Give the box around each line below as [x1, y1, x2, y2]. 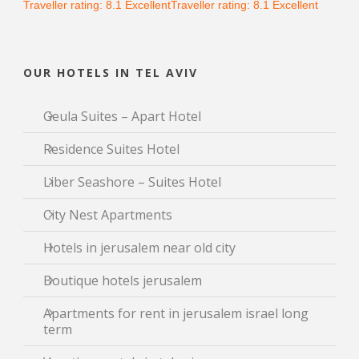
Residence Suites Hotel [43, 140, 179, 158]
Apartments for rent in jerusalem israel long [43, 305, 309, 322]
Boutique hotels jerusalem [43, 272, 202, 289]
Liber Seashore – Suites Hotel [43, 173, 221, 191]
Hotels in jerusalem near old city [43, 239, 236, 256]
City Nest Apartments [43, 206, 172, 224]
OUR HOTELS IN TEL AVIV [23, 65, 198, 80]
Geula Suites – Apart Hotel [43, 107, 201, 125]
